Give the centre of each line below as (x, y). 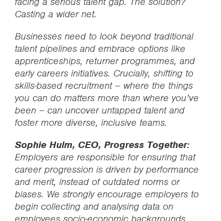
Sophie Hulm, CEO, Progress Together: (102, 145)
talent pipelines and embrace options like (100, 49)
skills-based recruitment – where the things (104, 86)
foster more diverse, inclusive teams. (91, 123)
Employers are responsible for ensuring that (105, 157)
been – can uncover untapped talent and (100, 110)
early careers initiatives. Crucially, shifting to (104, 73)
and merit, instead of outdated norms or (97, 182)
